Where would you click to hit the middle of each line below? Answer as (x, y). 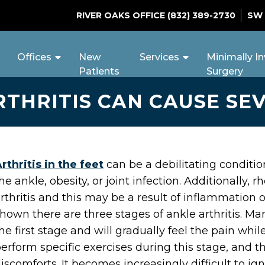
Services (160, 57)
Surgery (225, 71)
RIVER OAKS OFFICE (122, 15)
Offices (34, 57)
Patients (99, 71)
